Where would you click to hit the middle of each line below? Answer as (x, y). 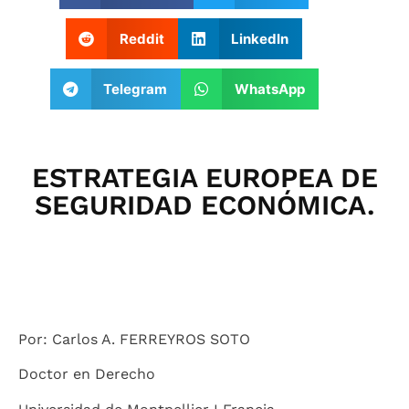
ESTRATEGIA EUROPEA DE (204, 178)
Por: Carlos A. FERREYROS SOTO (134, 339)
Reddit (142, 38)
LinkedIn (260, 38)
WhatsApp (269, 89)
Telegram (136, 89)
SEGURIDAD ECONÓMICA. (204, 205)
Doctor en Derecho (87, 374)
